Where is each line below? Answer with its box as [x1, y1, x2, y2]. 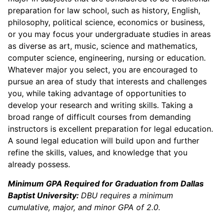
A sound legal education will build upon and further [8, 136, 199, 146]
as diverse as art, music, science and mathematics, [8, 41, 197, 51]
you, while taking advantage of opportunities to [8, 88, 186, 98]
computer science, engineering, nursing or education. [8, 53, 206, 63]
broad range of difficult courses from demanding [8, 112, 191, 122]
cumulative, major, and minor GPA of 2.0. [8, 202, 160, 212]
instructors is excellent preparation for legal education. [8, 124, 213, 134]
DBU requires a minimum [81, 190, 173, 200]
